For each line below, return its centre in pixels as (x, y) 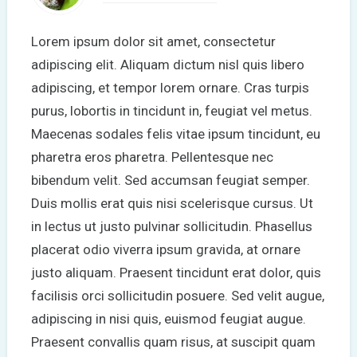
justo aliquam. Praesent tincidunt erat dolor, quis (176, 272)
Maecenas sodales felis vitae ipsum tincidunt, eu (175, 133)
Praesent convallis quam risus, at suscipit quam (173, 341)
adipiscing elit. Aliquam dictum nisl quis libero (167, 64)
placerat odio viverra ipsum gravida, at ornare (165, 249)
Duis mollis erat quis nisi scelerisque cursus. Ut (172, 203)
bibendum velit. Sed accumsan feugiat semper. (170, 180)
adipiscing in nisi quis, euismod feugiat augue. (168, 318)
